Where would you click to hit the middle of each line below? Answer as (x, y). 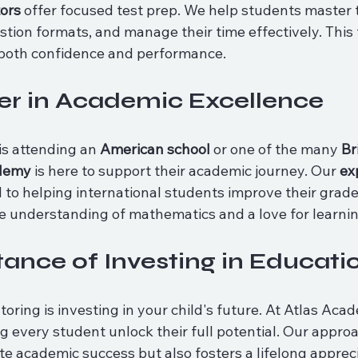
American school (155, 149)
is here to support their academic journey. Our (185, 171)
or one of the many (276, 149)
